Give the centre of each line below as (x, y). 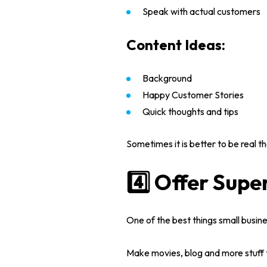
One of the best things (173, 220)
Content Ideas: (176, 45)
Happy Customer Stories (193, 95)
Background (167, 78)
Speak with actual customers (201, 11)
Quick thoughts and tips (190, 111)
